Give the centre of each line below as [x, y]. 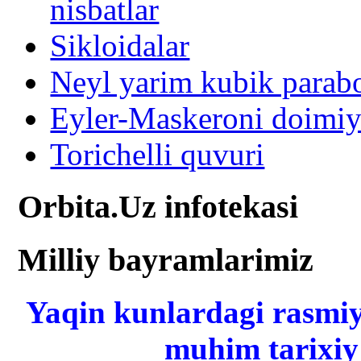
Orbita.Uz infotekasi [158, 207]
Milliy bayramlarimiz [166, 259]
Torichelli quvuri [158, 155]
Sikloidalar [120, 46]
